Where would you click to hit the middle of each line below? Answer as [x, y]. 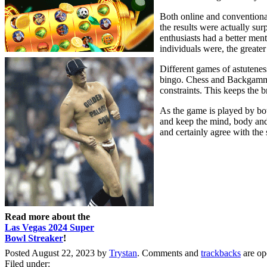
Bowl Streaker [34, 238]
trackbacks [221, 253]
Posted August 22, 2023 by [57, 253]
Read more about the [47, 216]
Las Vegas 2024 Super [49, 227]
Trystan [123, 253]
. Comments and [169, 253]
